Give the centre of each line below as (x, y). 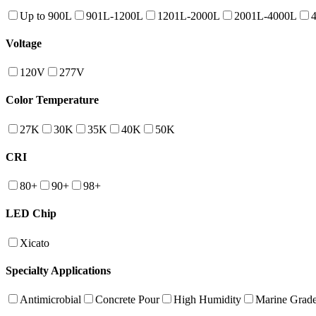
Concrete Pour (127, 300)
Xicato (35, 243)
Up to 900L (46, 16)
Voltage (24, 43)
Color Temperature (52, 100)
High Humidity (207, 300)
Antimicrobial (50, 300)
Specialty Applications (58, 270)
